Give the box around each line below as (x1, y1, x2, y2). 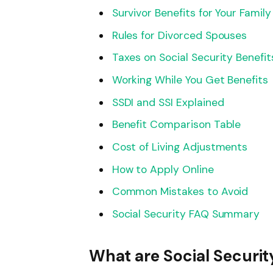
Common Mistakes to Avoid (112, 185, 249, 199)
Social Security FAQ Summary (112, 207, 260, 221)
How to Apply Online (112, 162, 214, 176)
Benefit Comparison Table (112, 118, 241, 132)
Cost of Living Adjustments (112, 140, 248, 154)
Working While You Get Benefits (112, 73, 269, 87)
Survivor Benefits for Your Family (112, 5, 271, 19)
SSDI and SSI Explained (112, 95, 224, 109)
